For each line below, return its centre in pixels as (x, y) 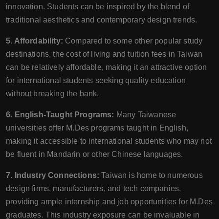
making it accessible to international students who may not (109, 141)
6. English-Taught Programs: (60, 115)
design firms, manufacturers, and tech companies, (94, 188)
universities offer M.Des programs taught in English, (97, 128)
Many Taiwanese (145, 115)
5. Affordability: (34, 41)
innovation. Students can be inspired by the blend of (98, 7)
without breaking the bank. (53, 94)
